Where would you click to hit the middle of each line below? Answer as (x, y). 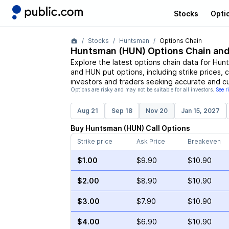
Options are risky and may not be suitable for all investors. (142, 89)
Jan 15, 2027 (200, 111)
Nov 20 (156, 111)
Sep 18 (122, 111)
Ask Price (151, 141)
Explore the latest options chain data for (141, 62)
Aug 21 (87, 111)
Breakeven (204, 141)
